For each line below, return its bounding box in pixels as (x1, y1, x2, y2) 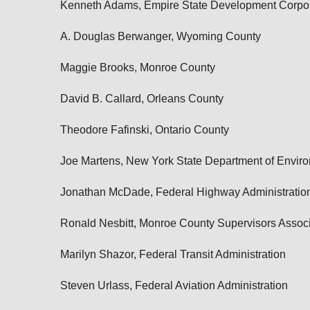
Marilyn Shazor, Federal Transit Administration (60, 248, 286, 260)
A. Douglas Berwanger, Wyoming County (60, 30, 261, 42)
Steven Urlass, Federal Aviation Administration (60, 280, 288, 291)
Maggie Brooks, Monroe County (60, 62, 215, 73)
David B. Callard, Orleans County (60, 93, 224, 104)
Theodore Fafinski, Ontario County (60, 124, 229, 136)
